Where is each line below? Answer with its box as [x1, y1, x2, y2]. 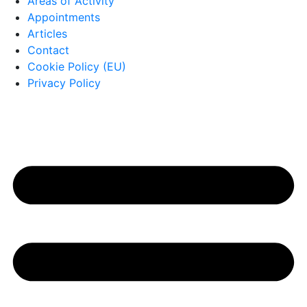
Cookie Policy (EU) [27, 60, 126, 73]
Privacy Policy [27, 76, 101, 90]
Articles [27, 27, 67, 40]
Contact [27, 43, 69, 57]
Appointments [27, 10, 100, 24]
